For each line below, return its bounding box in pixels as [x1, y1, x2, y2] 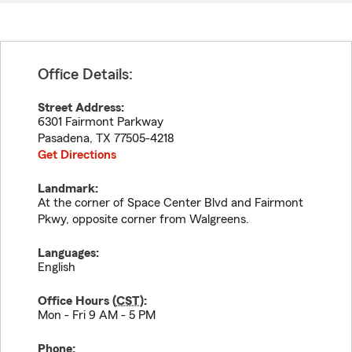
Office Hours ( [38, 295, 116, 307]
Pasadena [38, 132, 90, 145]
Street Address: [38, 101, 124, 114]
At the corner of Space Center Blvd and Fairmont [38, 196, 303, 209]
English [38, 261, 75, 273]
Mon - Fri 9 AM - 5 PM [38, 309, 156, 321]
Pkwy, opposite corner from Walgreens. [38, 213, 249, 225]
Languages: [38, 247, 99, 259]
